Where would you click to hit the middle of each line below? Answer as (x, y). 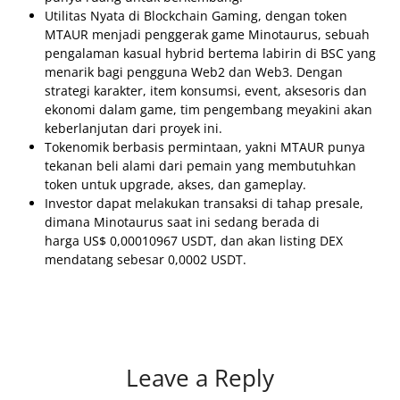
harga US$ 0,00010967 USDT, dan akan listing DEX (194, 241)
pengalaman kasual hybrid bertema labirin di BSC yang (210, 53)
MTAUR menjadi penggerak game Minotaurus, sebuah (207, 34)
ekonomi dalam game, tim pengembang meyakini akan (208, 109)
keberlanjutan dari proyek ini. (133, 128)
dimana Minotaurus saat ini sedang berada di (182, 222)
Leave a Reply (200, 378)
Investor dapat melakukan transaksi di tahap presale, (204, 203)
